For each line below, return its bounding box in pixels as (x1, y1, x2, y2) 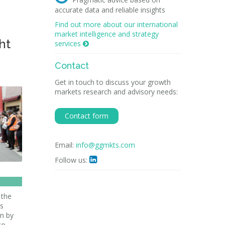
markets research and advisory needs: (54, 87, 178, 96)
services (54, 39, 83, 48)
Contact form (64, 111, 108, 121)
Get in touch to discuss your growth (54, 77, 171, 87)
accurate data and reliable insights (54, 5, 165, 15)
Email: (54, 140, 76, 150)
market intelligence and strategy (54, 29, 159, 39)
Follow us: (54, 155, 89, 165)
